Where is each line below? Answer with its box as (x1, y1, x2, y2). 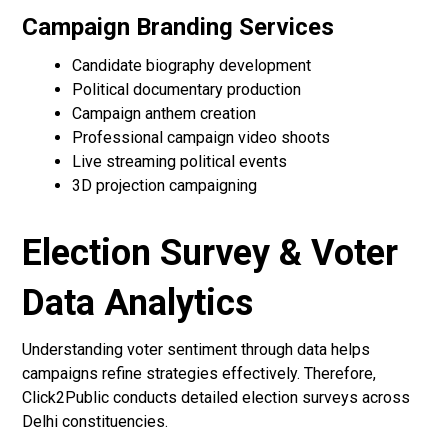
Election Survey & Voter (22, 232, 399, 275)
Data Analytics (22, 282, 254, 325)
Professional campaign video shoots (72, 128, 331, 148)
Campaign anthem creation (72, 104, 257, 124)
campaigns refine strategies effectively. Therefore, (22, 364, 377, 384)
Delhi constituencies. (22, 412, 169, 432)
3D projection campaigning (72, 176, 258, 196)
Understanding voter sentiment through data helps (22, 340, 371, 360)
